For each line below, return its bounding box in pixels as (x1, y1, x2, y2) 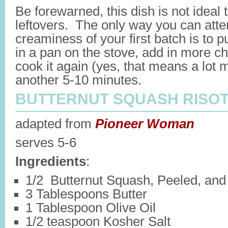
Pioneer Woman (95, 117, 194, 131)
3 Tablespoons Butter (25, 187, 147, 201)
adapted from (15, 117, 95, 131)
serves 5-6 (15, 135, 76, 150)
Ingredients (15, 154, 86, 168)
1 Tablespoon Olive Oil (25, 201, 156, 215)
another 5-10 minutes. (15, 73, 141, 87)
